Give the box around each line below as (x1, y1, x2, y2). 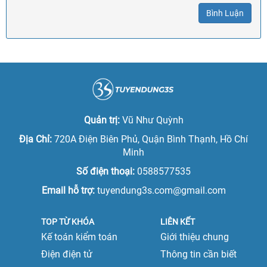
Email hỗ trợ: (41, 185, 97, 197)
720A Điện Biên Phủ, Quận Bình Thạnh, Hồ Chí (54, 133, 248, 145)
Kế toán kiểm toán (41, 231, 117, 243)
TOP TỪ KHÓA (41, 217, 94, 227)
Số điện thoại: (76, 166, 135, 178)
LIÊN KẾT (160, 217, 195, 227)
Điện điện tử (41, 249, 92, 260)
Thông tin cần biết (160, 249, 237, 260)
